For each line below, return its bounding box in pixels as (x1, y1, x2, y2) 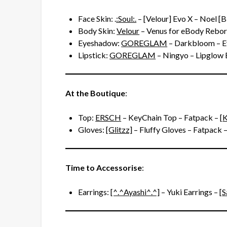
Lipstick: (78, 50, 110, 60)
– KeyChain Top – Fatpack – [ (121, 112, 223, 123)
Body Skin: (78, 26, 117, 36)
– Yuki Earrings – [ (160, 187, 222, 197)
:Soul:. (116, 14, 137, 24)
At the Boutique (65, 88, 126, 98)
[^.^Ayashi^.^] (110, 187, 160, 197)
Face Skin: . (78, 14, 117, 24)
